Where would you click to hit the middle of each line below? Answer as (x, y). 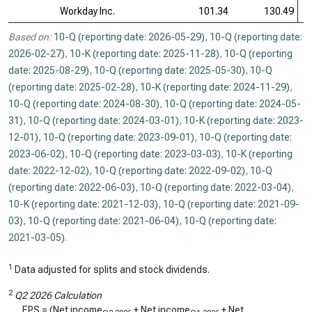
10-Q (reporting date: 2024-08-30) (84, 104)
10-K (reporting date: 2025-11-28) (145, 54)
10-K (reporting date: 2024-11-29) (215, 87)
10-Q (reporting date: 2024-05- (233, 104)
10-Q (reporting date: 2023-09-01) (119, 137)
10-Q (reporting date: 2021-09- (231, 204)
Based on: (30, 37)
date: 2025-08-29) (49, 70)
